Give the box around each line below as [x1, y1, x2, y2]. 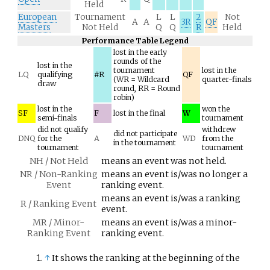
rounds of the [113, 57, 161, 66]
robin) [113, 93, 134, 102]
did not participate [113, 129, 177, 139]
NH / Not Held [29, 155, 88, 167]
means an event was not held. [101, 155, 227, 167]
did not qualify [37, 125, 88, 134]
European [18, 12, 57, 23]
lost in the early [113, 48, 167, 57]
